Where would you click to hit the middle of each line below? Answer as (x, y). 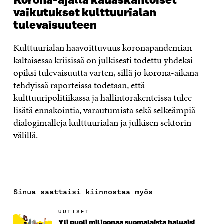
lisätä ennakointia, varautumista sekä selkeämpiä (104, 110)
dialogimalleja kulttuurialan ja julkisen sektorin (102, 122)
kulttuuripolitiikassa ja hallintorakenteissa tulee (102, 97)
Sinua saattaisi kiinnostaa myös (83, 192)
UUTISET (74, 211)
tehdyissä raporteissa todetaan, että (79, 85)
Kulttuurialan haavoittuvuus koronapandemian (102, 47)
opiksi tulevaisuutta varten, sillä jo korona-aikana (106, 72)
